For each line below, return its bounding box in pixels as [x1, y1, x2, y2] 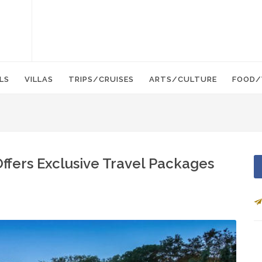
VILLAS [25, 75, 53, 84]
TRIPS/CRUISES [68, 75, 134, 84]
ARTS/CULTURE [149, 75, 217, 84]
